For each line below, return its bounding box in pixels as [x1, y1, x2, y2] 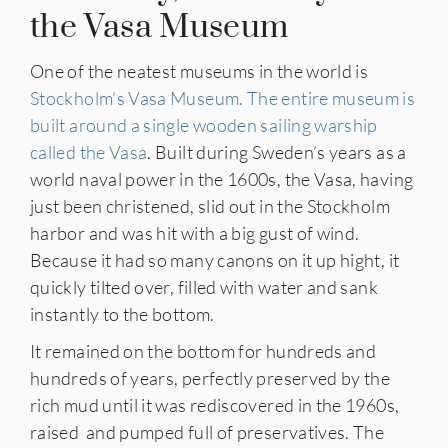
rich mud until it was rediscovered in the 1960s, [30, 394, 400, 417]
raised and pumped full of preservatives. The [30, 421, 385, 444]
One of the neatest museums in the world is [30, 60, 369, 83]
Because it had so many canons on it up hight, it [30, 249, 400, 272]
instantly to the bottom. [30, 303, 222, 326]
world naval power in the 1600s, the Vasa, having [30, 168, 414, 191]
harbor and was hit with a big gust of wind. [30, 222, 360, 245]
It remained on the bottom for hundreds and [30, 340, 377, 363]
